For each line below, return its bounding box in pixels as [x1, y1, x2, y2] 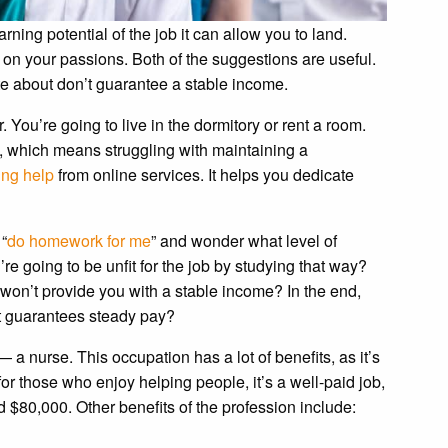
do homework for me [7, 228, 151, 252]
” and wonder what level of [151, 228, 337, 252]
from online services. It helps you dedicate [54, 162, 354, 186]
